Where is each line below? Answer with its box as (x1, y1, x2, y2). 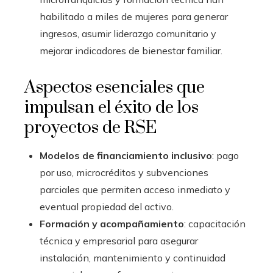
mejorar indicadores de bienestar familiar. (40, 44, 222, 57)
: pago (212, 149, 239, 162)
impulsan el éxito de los (24, 97, 199, 119)
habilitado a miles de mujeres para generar (40, 10, 228, 23)
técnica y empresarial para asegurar (40, 235, 198, 247)
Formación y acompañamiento (40, 218, 184, 230)
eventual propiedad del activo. (40, 200, 174, 213)
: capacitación (184, 218, 246, 230)
